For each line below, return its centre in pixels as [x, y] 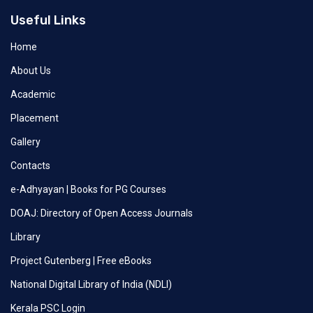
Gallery [26, 142]
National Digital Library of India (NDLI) [91, 285]
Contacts [30, 166]
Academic [33, 95]
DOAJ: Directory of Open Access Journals [102, 213]
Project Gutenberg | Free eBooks [81, 261]
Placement [35, 118]
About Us [31, 71]
